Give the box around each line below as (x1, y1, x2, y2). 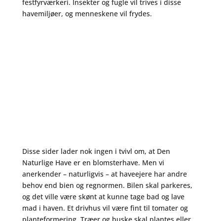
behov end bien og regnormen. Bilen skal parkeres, (22, 181, 192, 190)
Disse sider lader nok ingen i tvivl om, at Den (22, 147, 170, 156)
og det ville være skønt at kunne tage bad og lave (22, 192, 184, 201)
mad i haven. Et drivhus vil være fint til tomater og (22, 203, 188, 213)
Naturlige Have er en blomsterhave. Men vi (22, 158, 164, 167)
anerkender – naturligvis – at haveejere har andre (22, 169, 187, 179)
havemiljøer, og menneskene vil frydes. (22, 9, 152, 18)
